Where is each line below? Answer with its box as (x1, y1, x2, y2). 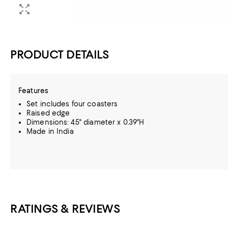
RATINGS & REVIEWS (10, 202, 121, 216)
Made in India (26, 127, 74, 135)
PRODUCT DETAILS (10, 47, 109, 62)
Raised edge (26, 109, 70, 117)
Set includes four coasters (26, 100, 118, 108)
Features (18, 87, 49, 95)
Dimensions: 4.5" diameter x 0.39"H (26, 118, 145, 126)
